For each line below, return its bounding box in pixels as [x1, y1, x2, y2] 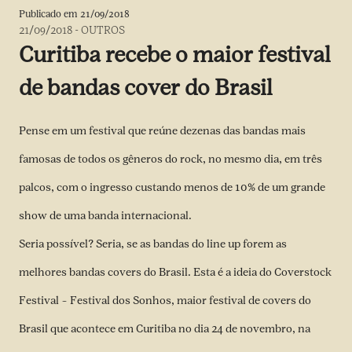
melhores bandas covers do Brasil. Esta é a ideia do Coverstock [19, 266, 332, 279]
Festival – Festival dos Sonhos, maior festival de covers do [19, 294, 311, 307]
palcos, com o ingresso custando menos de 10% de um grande [19, 181, 325, 194]
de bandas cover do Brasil [19, 75, 273, 101]
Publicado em [19, 8, 80, 20]
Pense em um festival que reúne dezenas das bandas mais [19, 124, 306, 137]
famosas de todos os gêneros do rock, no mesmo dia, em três [19, 152, 322, 166]
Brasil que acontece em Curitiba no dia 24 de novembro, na [19, 322, 310, 335]
